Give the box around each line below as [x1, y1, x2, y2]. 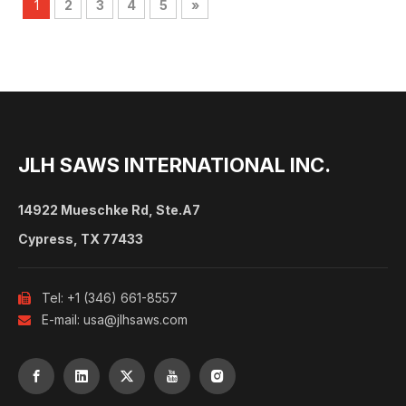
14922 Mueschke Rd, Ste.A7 [18, 202, 200, 217]
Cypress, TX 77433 [18, 231, 143, 246]
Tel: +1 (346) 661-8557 [31, 290, 178, 305]
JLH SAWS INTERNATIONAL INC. [18, 153, 331, 177]
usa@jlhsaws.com [83, 312, 188, 327]
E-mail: [31, 312, 83, 327]
